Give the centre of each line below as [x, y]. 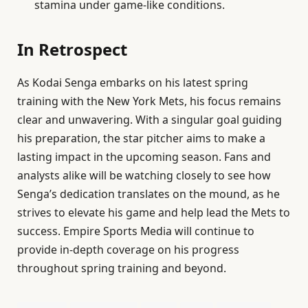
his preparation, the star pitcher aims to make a [141, 138]
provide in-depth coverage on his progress [128, 249]
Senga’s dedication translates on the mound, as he [148, 194]
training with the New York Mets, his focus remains [149, 101]
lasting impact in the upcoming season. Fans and [144, 156]
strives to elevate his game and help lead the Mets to [154, 212]
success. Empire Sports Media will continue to [136, 231]
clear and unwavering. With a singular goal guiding [150, 119]
